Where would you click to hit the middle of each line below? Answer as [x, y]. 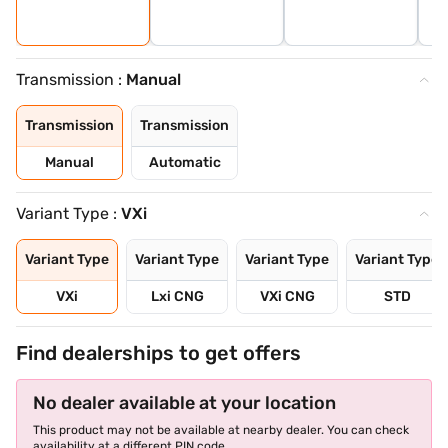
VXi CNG [287, 296]
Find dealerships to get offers [158, 353]
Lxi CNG [177, 296]
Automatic [184, 162]
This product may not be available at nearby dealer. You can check [221, 430]
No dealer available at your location [184, 403]
